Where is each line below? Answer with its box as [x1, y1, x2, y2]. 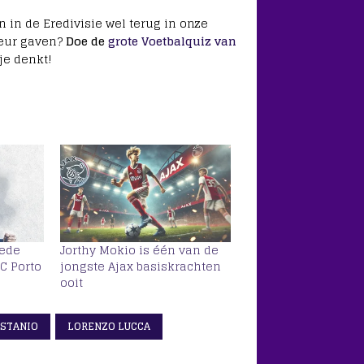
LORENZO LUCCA [67, 318, 150, 336]
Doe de [65, 31, 108, 52]
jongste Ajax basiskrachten [59, 256, 221, 277]
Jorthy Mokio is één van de [59, 240, 219, 261]
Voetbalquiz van [141, 31, 236, 52]
